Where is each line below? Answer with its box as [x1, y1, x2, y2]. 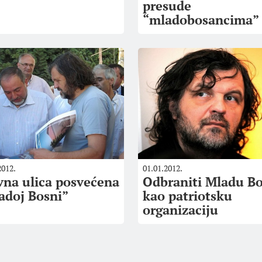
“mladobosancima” [142, 11, 259, 28]
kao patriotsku [142, 187, 232, 204]
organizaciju [142, 201, 218, 218]
